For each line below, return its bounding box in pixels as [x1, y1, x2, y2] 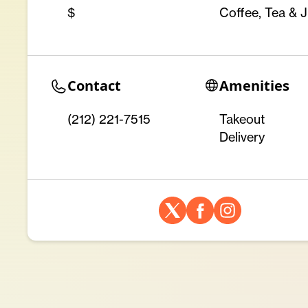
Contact [67, 76, 121, 96]
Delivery [219, 129, 265, 146]
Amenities [219, 76, 289, 96]
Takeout [219, 111, 265, 128]
